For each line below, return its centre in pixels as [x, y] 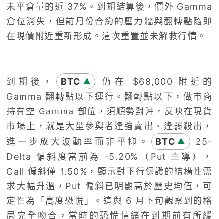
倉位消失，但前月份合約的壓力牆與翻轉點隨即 [109, 21]
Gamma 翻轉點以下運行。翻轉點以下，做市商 [109, 96]
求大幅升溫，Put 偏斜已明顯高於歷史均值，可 [109, 186]
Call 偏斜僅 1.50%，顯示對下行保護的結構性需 [109, 171]
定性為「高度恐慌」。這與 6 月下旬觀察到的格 [109, 200]
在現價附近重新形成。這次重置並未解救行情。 [107, 36]
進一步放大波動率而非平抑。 [78, 141]
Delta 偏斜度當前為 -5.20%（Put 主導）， [109, 156]
